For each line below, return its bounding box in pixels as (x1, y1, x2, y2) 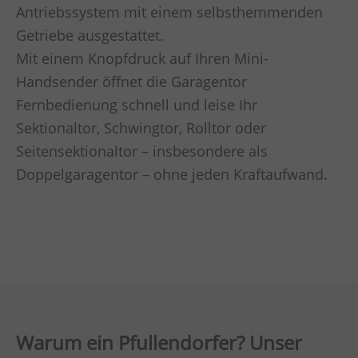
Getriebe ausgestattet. (16, 26, 164, 46)
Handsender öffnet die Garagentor (16, 72, 247, 92)
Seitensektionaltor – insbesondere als (16, 141, 268, 161)
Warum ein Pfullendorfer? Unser (16, 328, 302, 356)
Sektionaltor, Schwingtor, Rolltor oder (16, 118, 266, 138)
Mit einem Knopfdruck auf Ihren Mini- (16, 49, 268, 69)
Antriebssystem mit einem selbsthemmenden (16, 2, 323, 22)
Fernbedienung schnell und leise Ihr (16, 95, 257, 115)
